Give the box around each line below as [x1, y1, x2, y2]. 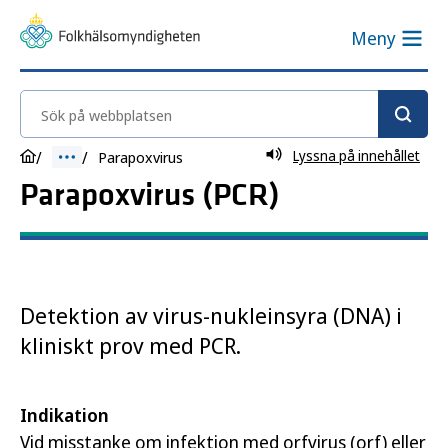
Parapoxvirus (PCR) [20, 176, 280, 215]
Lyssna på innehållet [293, 146, 420, 165]
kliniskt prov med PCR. [20, 330, 241, 360]
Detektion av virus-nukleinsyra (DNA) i [20, 300, 402, 330]
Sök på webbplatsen [20, 91, 180, 115]
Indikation [20, 403, 109, 427]
